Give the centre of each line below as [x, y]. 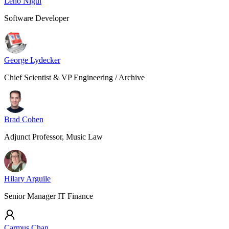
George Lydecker [32, 60]
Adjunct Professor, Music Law [53, 137]
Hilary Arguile [27, 179]
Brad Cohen [24, 119]
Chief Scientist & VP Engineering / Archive [74, 77]
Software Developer [37, 18]
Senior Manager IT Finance [49, 196]
